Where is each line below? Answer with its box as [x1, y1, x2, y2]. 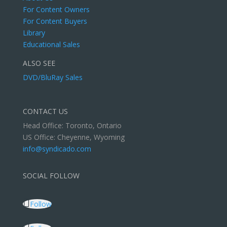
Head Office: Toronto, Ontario [22, 121, 122, 130]
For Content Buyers [22, 16, 87, 26]
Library [22, 28, 45, 37]
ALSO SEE [22, 58, 55, 68]
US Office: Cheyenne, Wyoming [22, 132, 125, 142]
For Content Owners [22, 5, 90, 14]
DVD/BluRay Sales [22, 72, 83, 82]
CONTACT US [22, 106, 68, 116]
